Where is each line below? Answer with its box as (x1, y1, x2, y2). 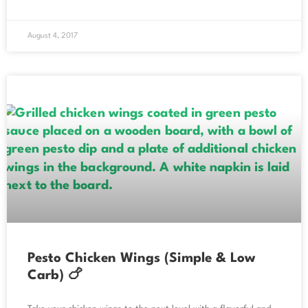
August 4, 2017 (27, 32, 78, 40)
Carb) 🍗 (27, 268, 82, 283)
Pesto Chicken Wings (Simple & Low (27, 251, 255, 265)
